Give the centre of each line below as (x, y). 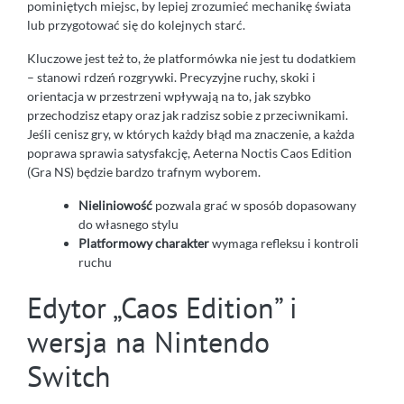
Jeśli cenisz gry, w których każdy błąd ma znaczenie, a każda (191, 134)
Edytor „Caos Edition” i (162, 308)
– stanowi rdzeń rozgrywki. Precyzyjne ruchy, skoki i (171, 78)
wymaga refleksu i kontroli (284, 243)
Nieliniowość (115, 206)
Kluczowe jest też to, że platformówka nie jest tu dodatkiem (192, 59)
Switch (69, 376)
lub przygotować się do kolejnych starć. (136, 25)
